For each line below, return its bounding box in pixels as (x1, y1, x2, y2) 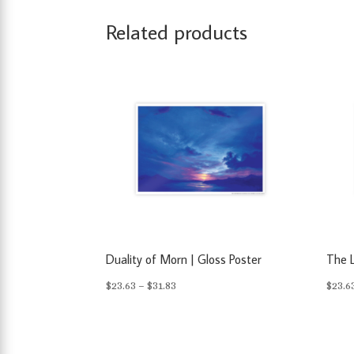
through (175, 339, 218, 352)
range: (175, 298, 207, 311)
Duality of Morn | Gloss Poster (106, 250, 262, 267)
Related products (106, 18, 248, 46)
